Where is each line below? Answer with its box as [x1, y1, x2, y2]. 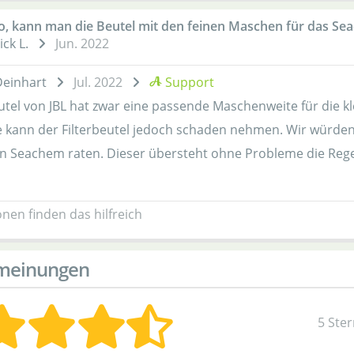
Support [162, 73, 214, 91]
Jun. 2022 [55, 35, 109, 52]
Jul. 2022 [73, 73, 122, 91]
